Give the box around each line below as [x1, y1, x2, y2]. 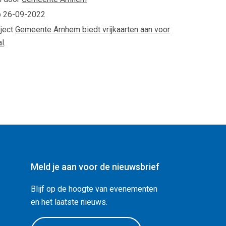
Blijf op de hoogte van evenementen [30, 184, 157, 194]
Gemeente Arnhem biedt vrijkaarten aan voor [15, 24, 170, 34]
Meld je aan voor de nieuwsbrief [30, 161, 159, 173]
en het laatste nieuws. [30, 197, 107, 207]
